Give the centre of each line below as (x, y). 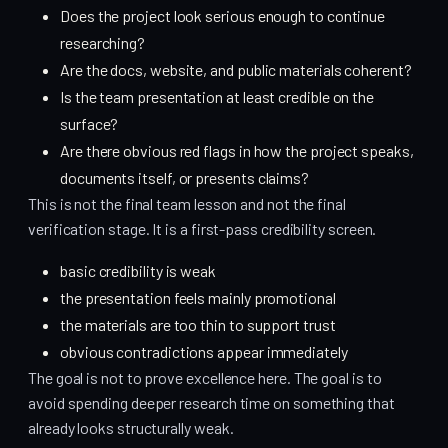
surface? (89, 124)
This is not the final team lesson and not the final (187, 204)
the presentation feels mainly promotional (198, 298)
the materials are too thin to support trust (198, 325)
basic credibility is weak (138, 271)
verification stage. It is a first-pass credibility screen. (202, 229)
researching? (103, 43)
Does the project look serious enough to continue (223, 16)
